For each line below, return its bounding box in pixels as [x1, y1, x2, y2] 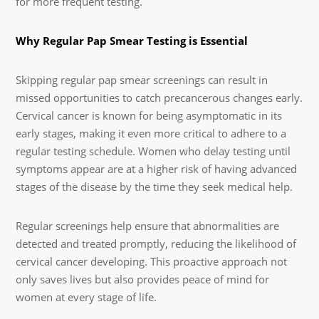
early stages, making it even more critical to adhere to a [16, 125, 287, 140]
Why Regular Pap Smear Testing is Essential [16, 33, 249, 48]
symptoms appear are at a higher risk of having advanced [16, 161, 298, 176]
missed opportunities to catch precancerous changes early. [16, 90, 303, 105]
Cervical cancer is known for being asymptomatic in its [16, 108, 283, 122]
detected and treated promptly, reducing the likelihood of [16, 236, 297, 251]
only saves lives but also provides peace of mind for [16, 271, 270, 286]
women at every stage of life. [16, 289, 157, 304]
